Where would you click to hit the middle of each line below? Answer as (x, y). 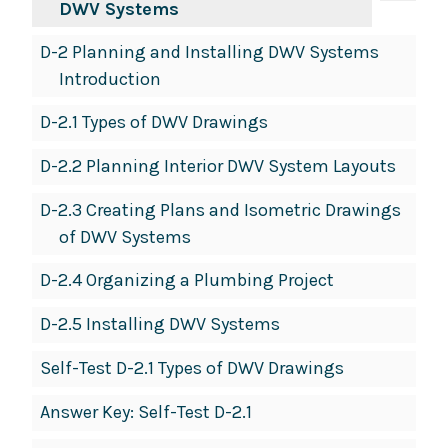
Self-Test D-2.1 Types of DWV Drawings (192, 368)
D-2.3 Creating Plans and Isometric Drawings (220, 210)
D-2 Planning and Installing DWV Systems (209, 52)
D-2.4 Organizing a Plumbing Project (187, 280)
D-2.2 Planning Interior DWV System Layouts (218, 166)
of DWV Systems (124, 237)
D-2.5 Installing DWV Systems (160, 324)
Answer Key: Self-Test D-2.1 (146, 412)
